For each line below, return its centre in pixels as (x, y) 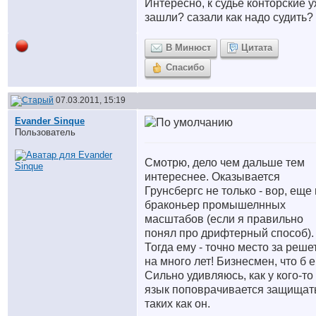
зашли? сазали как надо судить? (229, 17)
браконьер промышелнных (215, 205)
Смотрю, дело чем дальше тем (225, 163)
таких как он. (179, 304)
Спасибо (185, 67)
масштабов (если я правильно (224, 219)
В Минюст (188, 48)
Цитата (257, 48)
